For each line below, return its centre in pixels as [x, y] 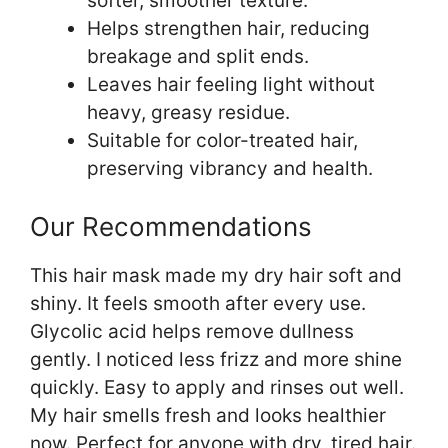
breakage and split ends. [198, 56]
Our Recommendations [171, 227]
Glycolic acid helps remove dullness [192, 332]
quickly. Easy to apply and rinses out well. [217, 388]
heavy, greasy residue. [188, 112]
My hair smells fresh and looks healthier [208, 416]
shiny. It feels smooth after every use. [198, 304]
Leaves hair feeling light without [231, 84]
